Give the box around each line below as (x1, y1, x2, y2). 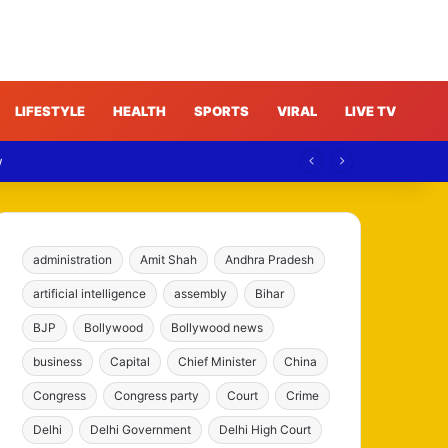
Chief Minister (178, 353, 257, 369)
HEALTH (113, 102, 166, 119)
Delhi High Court (219, 421, 312, 437)
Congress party (114, 387, 200, 403)
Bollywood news (171, 319, 264, 335)
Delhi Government (90, 421, 192, 437)
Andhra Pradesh (225, 251, 315, 267)
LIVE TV (345, 102, 396, 119)
